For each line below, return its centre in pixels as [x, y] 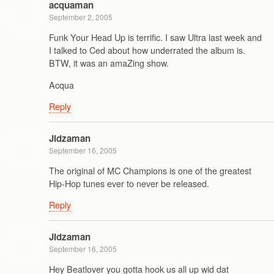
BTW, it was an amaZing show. [109, 63]
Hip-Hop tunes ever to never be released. [129, 183]
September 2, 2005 [81, 17]
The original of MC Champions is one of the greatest [150, 171]
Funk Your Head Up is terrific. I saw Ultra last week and [155, 37]
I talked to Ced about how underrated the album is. [147, 50]
